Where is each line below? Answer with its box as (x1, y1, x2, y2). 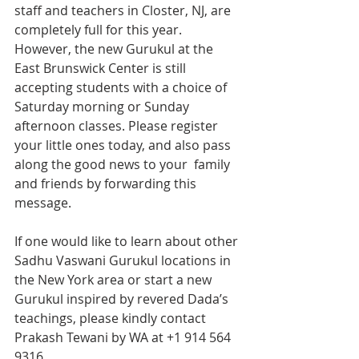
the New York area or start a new (14, 271, 215, 288)
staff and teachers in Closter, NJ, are (14, 2, 234, 19)
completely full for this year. (14, 21, 182, 38)
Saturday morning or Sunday (14, 98, 192, 115)
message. (14, 194, 75, 212)
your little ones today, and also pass (14, 136, 234, 154)
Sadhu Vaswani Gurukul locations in (14, 252, 234, 269)
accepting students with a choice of (14, 79, 230, 96)
